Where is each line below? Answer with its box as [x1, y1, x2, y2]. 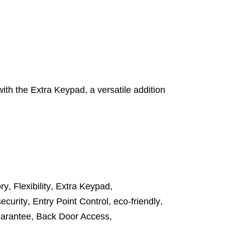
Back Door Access [36, 211, 109, 221]
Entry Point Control [33, 196, 108, 206]
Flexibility [14, 181, 51, 191]
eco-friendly [114, 196, 160, 206]
